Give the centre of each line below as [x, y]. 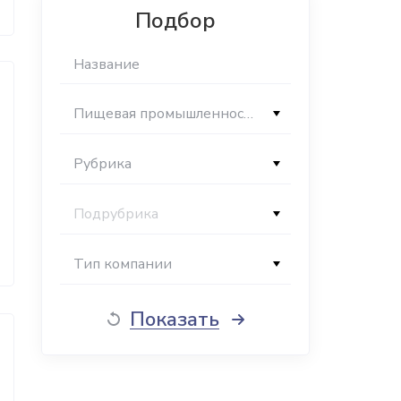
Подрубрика [116, 214]
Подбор [175, 21]
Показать [175, 320]
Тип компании [123, 264]
